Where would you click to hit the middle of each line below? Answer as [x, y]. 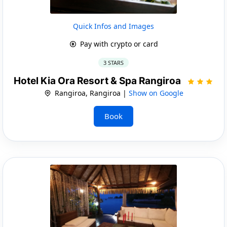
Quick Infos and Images [113, 26]
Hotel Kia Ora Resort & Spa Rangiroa [98, 81]
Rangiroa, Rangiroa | [90, 93]
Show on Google [156, 93]
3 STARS [113, 62]
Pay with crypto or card [118, 44]
